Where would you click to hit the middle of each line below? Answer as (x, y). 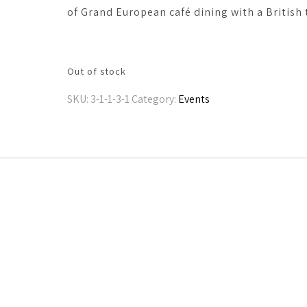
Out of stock (97, 71)
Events (194, 99)
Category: (155, 99)
